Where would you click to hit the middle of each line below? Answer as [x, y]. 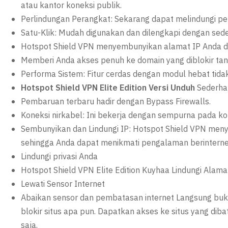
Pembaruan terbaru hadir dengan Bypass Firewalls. [116, 102]
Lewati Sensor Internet [63, 184]
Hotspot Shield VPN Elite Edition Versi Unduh [109, 88]
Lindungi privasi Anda [60, 157]
